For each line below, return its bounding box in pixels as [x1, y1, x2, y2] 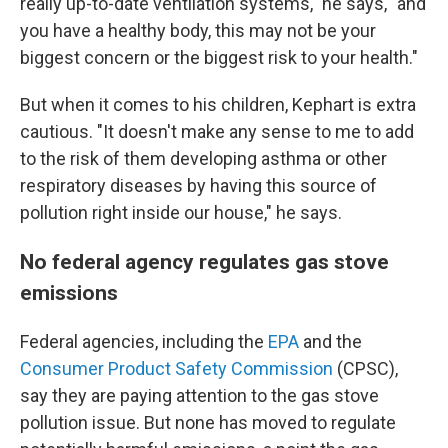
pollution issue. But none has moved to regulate [20, 412, 396, 433]
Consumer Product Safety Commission [20, 358, 333, 379]
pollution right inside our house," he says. [20, 202, 342, 223]
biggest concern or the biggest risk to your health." [20, 47, 418, 68]
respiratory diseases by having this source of [20, 175, 377, 196]
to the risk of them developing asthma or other [20, 148, 387, 169]
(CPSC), [333, 358, 398, 379]
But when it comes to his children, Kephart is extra [20, 94, 416, 115]
